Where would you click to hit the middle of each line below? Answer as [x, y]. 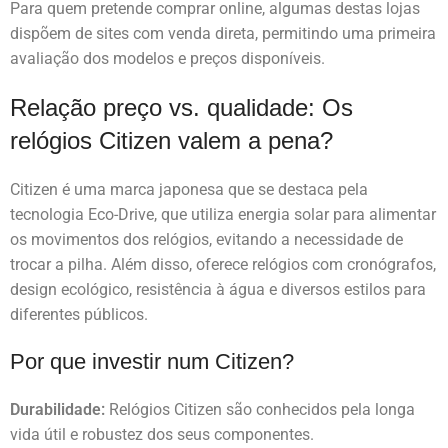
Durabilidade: [57, 410]
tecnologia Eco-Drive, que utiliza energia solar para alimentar [223, 215]
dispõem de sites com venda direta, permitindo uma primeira [223, 34]
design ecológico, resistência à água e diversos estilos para [218, 290]
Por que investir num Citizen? [152, 362]
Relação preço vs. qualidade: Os [181, 108]
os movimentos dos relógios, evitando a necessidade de [206, 240]
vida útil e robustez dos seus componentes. [162, 435]
